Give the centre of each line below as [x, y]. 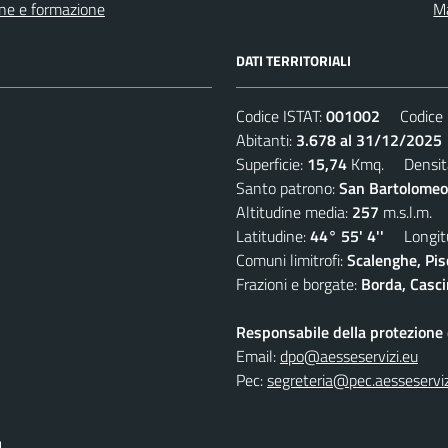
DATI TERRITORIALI [293, 60]
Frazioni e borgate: [298, 283]
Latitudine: [273, 235]
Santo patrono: [287, 187]
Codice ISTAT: [281, 115]
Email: [258, 355]
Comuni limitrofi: [291, 259]
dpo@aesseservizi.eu [349, 355]
